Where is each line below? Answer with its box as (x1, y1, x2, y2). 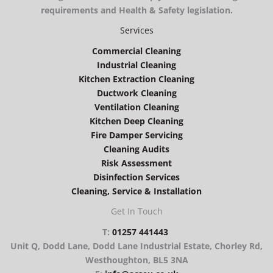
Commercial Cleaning (92, 44, 181, 57)
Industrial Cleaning (97, 58, 176, 71)
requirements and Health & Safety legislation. (40, 4, 233, 16)
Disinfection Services (93, 171, 180, 183)
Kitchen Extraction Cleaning (79, 73, 194, 85)
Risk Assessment (101, 157, 172, 169)
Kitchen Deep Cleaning (90, 115, 183, 127)
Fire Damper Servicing (90, 129, 183, 141)
